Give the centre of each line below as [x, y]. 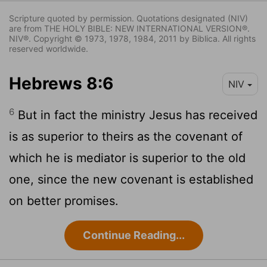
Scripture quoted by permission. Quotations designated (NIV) [128, 18]
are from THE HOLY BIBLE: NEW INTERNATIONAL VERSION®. [129, 29]
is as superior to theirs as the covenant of [126, 137]
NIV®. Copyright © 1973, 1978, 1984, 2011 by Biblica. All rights [132, 39]
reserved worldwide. [49, 49]
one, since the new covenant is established [131, 180]
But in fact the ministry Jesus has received [136, 115]
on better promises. [64, 201]
